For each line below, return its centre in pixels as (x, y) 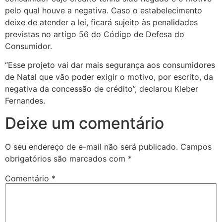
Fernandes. (25, 101)
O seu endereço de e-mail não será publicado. (91, 146)
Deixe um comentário (84, 123)
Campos (196, 146)
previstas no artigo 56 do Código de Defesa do (95, 34)
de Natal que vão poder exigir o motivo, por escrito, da (109, 77)
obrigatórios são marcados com (66, 158)
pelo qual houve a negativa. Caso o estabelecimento (104, 10)
